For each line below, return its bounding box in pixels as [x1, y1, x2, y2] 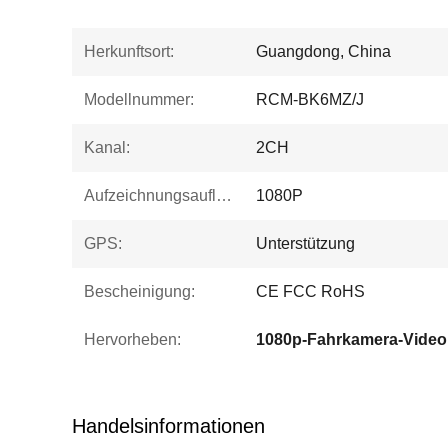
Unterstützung [256, 235, 355, 252]
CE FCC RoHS [256, 283, 365, 300]
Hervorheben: [84, 331, 181, 348]
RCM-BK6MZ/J [256, 91, 364, 108]
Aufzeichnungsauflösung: [216, 187, 232, 204]
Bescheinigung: [84, 283, 195, 300]
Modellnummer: [84, 91, 194, 108]
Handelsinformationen [72, 415, 265, 437]
